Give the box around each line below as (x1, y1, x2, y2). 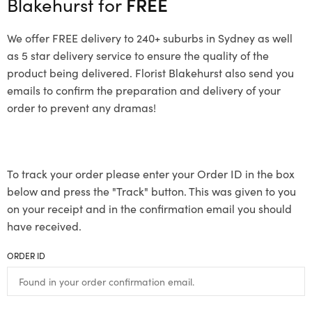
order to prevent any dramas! (7, 99, 156, 115)
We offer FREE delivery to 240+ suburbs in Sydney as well (7, 29, 292, 45)
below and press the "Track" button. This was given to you (7, 182, 296, 198)
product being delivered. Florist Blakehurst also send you (7, 64, 294, 80)
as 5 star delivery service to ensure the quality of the (7, 47, 269, 63)
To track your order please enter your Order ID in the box (7, 165, 295, 181)
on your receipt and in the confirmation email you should (7, 200, 292, 216)
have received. (7, 217, 81, 233)
